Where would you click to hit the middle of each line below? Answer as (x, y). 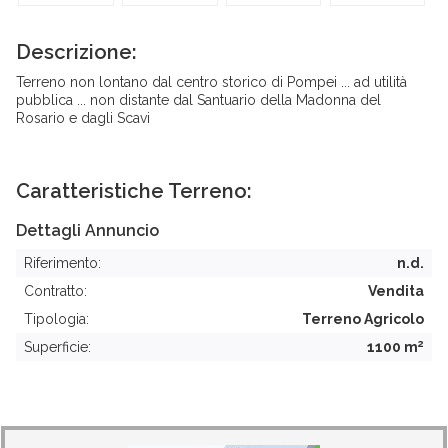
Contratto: (55, 291)
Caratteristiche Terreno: (134, 191)
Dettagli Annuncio (87, 230)
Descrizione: (76, 52)
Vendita (396, 291)
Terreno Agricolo (363, 319)
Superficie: (57, 347)
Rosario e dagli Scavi (83, 118)
